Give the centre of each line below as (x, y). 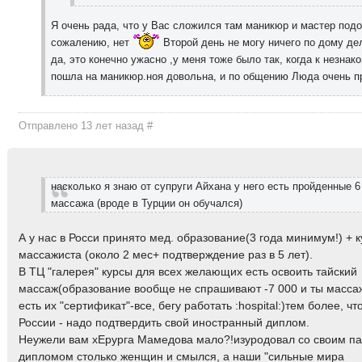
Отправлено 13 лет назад (83, 125)
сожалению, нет (91, 42)
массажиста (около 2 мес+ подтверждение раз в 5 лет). (166, 255)
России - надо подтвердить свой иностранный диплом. (164, 323)
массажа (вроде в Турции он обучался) (146, 204)
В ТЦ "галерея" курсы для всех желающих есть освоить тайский (188, 272)
